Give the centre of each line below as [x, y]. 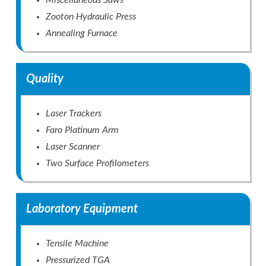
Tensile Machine [77, 243]
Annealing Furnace [81, 34]
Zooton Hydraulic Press [91, 17]
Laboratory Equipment [82, 209]
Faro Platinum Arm [82, 130]
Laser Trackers [73, 114]
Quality [45, 79]
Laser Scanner [72, 147]
